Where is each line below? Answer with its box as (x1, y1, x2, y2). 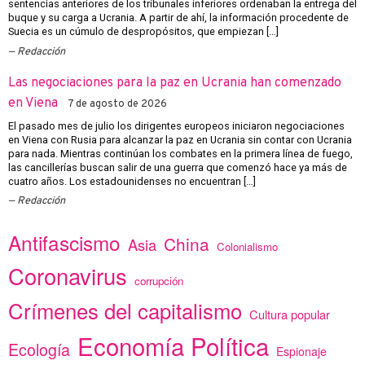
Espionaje (276, 342, 327, 359)
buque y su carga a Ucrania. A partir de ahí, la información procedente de (8, 11, 349, 24)
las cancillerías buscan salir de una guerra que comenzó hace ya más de (8, 161, 347, 174)
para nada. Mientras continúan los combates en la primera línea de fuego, (8, 147, 353, 160)
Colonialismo (217, 238, 278, 254)
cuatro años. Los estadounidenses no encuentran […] (8, 174, 256, 187)
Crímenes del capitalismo (8, 294, 242, 325)
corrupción (134, 272, 183, 288)
